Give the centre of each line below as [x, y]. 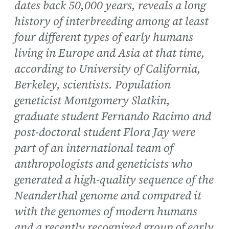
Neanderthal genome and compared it [108, 196]
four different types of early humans [104, 37]
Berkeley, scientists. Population [93, 85]
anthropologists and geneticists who [104, 164]
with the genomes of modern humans [106, 212]
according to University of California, [108, 69]
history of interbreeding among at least [111, 21]
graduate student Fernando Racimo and [113, 117]
